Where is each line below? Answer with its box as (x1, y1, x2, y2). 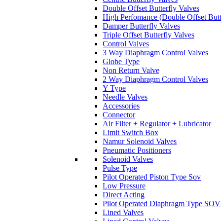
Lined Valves (103, 208, 144, 217)
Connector (103, 110, 135, 119)
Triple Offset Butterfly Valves (103, 31, 194, 39)
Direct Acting (103, 190, 145, 199)
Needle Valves (103, 93, 147, 101)
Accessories (103, 102, 140, 110)
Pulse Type (103, 164, 137, 172)
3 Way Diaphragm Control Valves (103, 48, 208, 57)
